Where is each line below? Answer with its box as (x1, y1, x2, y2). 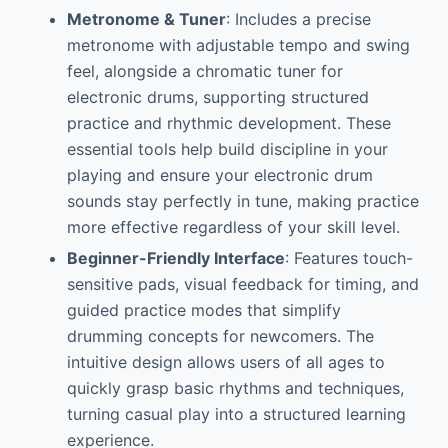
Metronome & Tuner (66, 9, 226, 30)
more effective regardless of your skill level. (66, 217, 400, 238)
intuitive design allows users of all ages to (66, 352, 385, 373)
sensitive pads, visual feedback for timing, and (66, 274, 419, 295)
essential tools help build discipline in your (66, 139, 388, 160)
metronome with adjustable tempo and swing (66, 35, 410, 56)
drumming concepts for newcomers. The (66, 326, 374, 347)
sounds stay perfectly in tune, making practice (66, 191, 419, 212)
